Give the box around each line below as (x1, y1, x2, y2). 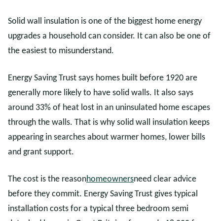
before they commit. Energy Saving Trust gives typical (8, 189, 198, 199)
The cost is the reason (8, 175, 86, 184)
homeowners (86, 175, 134, 184)
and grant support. (8, 147, 74, 157)
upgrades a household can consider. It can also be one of (8, 32, 211, 41)
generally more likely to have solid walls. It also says (8, 88, 193, 98)
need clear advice (134, 175, 196, 184)
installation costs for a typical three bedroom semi (8, 204, 188, 214)
